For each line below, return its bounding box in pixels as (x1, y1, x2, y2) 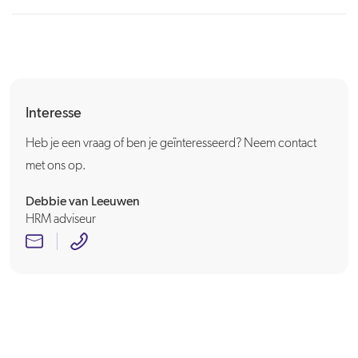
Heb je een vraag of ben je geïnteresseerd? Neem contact (26, 137, 316, 150)
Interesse (26, 106, 82, 121)
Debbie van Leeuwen (26, 196, 140, 209)
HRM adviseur (26, 213, 96, 226)
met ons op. (26, 160, 86, 173)
